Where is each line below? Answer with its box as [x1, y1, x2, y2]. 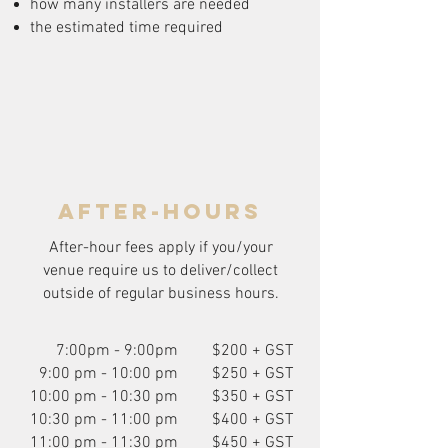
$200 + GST [212, 341, 293, 361]
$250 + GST [212, 364, 293, 384]
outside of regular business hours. [42, 284, 279, 304]
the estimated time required [30, 18, 223, 38]
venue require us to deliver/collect [43, 261, 278, 281]
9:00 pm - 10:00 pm [39, 364, 178, 384]
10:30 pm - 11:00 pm [30, 410, 178, 430]
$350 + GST [212, 387, 293, 407]
